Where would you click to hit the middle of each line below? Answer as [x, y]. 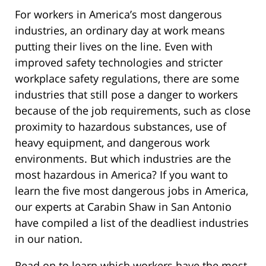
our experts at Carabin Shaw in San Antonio [123, 206]
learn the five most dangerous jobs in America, [132, 190]
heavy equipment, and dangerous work [112, 142]
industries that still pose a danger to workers [126, 94]
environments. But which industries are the [123, 158]
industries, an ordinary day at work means [120, 30]
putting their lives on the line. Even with [114, 46]
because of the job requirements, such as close [133, 110]
